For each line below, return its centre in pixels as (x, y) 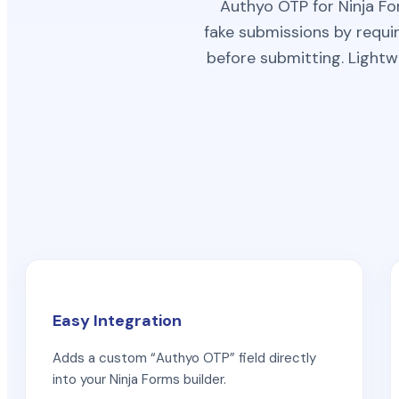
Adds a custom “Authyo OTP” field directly (184, 358)
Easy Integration (117, 320)
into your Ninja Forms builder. (139, 379)
